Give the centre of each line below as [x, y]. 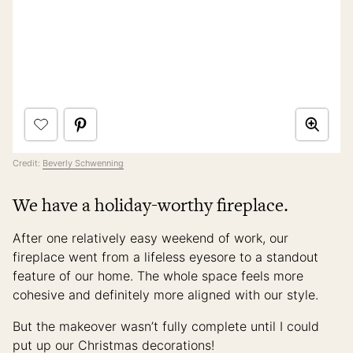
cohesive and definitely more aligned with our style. [167, 294]
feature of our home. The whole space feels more [158, 275]
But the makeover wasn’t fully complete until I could [166, 326]
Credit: [28, 163]
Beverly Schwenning [83, 163]
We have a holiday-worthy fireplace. [150, 204]
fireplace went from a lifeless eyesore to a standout [165, 256]
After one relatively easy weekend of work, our [150, 238]
